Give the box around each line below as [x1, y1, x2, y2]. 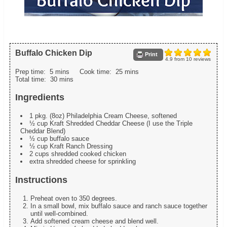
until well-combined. [30, 209, 88, 217]
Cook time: [79, 67, 116, 75]
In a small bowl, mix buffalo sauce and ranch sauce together [30, 202, 207, 210]
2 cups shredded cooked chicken [29, 150, 126, 158]
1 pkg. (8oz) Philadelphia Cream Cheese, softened [29, 112, 177, 120]
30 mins [50, 75, 73, 83]
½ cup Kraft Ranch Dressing [29, 142, 112, 150]
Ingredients [15, 92, 64, 103]
